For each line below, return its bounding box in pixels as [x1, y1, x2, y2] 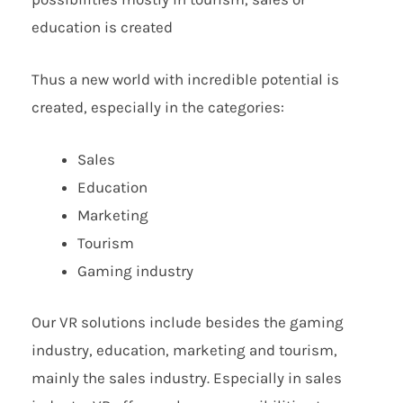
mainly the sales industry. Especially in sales [31, 368, 342, 387]
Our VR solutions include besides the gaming [31, 312, 344, 331]
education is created [31, 17, 173, 36]
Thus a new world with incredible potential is [31, 69, 339, 88]
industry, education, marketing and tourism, [31, 340, 337, 359]
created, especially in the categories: [31, 97, 284, 116]
